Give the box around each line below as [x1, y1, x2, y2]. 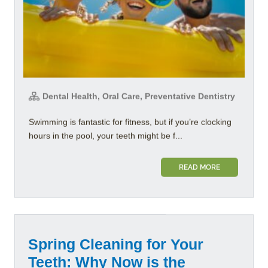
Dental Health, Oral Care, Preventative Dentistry [40, 91, 235, 101]
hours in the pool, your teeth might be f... [29, 130, 182, 141]
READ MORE [179, 163, 220, 172]
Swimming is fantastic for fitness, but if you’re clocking [29, 117, 232, 127]
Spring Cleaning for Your [28, 236, 203, 253]
